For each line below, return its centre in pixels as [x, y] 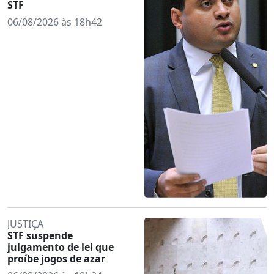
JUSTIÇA [25, 224]
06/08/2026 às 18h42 [55, 22]
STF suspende [40, 235]
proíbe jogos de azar [56, 258]
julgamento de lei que [61, 247]
